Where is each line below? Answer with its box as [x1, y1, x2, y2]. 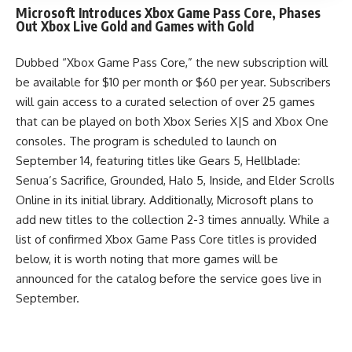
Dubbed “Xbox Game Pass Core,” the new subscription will [16, 55, 328, 70]
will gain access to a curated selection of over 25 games [16, 94, 315, 109]
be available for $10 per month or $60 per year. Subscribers [16, 75, 331, 90]
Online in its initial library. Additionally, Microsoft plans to [16, 192, 313, 207]
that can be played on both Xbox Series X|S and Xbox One [16, 114, 328, 129]
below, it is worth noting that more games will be [16, 251, 278, 266]
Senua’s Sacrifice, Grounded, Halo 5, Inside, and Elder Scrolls [16, 173, 335, 188]
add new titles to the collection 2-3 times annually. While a [16, 212, 329, 227]
